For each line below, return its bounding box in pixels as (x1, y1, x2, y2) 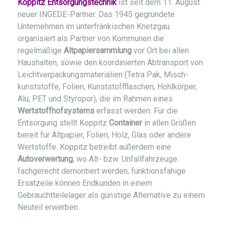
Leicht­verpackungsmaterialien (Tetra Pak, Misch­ (18, 70, 188, 80)
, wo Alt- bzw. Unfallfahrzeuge (73, 154, 177, 164)
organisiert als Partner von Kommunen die (18, 34, 164, 44)
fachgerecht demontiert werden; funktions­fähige (18, 166, 186, 176)
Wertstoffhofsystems (18, 106, 94, 116)
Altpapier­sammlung (64, 46, 132, 56)
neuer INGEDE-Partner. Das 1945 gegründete (18, 10, 175, 20)
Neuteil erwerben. (18, 202, 79, 212)
